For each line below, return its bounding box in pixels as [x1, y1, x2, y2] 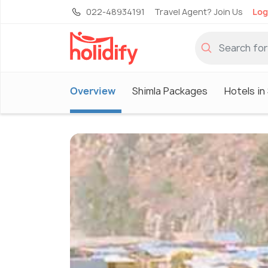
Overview [70, 84, 115, 98]
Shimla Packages [132, 84, 208, 98]
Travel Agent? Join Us [154, 6, 243, 17]
